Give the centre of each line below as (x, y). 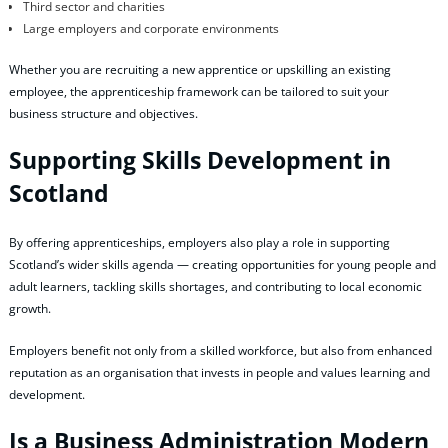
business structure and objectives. (103, 113)
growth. (30, 309)
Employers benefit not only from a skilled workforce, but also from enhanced (220, 350)
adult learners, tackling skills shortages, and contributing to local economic (215, 287)
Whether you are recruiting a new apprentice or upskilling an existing (200, 69)
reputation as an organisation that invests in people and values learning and (219, 372)
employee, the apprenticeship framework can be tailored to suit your (199, 91)
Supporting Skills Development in (200, 160)
